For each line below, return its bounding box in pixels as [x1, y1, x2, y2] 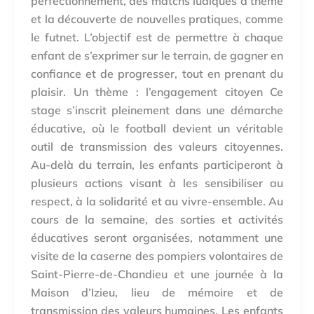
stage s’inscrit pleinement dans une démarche [31, 103, 283, 118]
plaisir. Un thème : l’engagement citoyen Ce [31, 85, 283, 100]
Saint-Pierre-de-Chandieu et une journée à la [31, 267, 283, 282]
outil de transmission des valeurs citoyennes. [31, 139, 283, 154]
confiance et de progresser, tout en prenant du [31, 67, 283, 81]
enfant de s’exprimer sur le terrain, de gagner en [31, 48, 283, 63]
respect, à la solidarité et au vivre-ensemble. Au [31, 194, 283, 209]
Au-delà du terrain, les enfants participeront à [31, 158, 283, 172]
